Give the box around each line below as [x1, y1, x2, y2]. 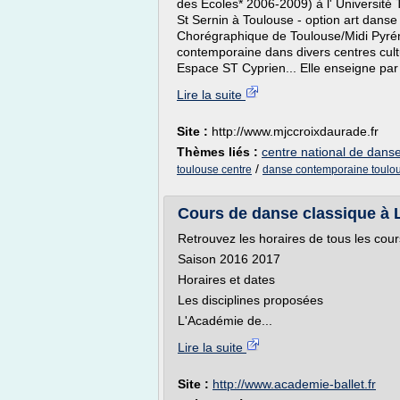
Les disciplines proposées [178, 293, 323, 307]
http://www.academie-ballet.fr [212, 377, 376, 391]
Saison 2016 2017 [178, 252, 280, 266]
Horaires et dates [178, 272, 275, 287]
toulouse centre [177, 163, 252, 176]
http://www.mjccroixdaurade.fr [212, 124, 379, 138]
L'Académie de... [178, 313, 272, 328]
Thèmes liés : [177, 145, 262, 159]
